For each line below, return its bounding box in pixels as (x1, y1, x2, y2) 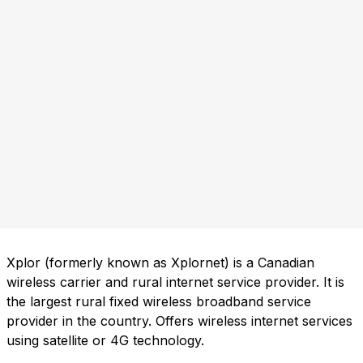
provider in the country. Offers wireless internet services (6, 313, 352, 330)
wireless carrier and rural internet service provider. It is (6, 274, 344, 291)
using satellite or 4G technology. (6, 332, 204, 349)
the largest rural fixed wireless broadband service (6, 293, 311, 310)
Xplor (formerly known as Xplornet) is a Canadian (6, 254, 314, 271)
